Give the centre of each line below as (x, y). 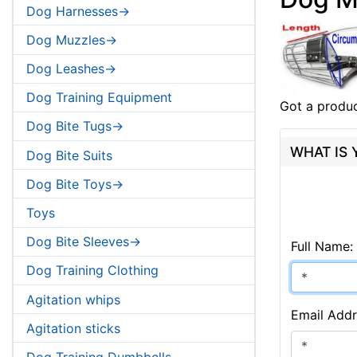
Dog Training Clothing (92, 271)
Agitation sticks (73, 328)
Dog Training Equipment (99, 98)
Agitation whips (73, 299)
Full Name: (322, 247)
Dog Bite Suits (69, 155)
